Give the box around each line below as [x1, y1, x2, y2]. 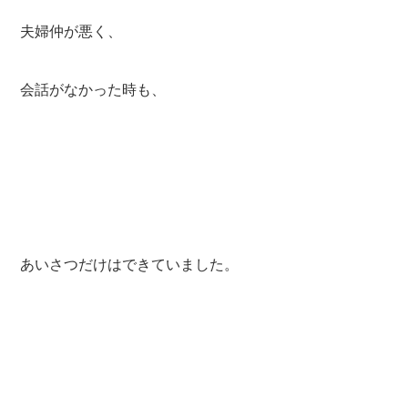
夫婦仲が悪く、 [20, 23, 123, 39]
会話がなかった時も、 [20, 81, 167, 97]
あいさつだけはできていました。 [20, 256, 240, 272]
